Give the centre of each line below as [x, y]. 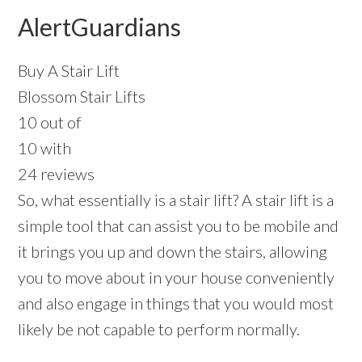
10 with [45, 148]
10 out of [50, 122]
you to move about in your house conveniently [177, 278]
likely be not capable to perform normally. [159, 329]
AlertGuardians [100, 27]
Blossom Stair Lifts [82, 97]
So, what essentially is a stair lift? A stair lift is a [176, 200]
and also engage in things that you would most [176, 303]
